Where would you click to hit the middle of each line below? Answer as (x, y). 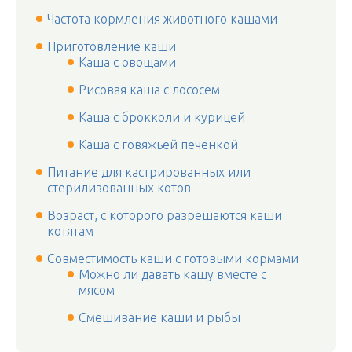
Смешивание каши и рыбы (159, 317)
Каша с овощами (127, 62)
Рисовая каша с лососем (149, 90)
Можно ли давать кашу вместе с (172, 274)
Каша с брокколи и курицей (162, 117)
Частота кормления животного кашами (162, 19)
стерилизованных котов (119, 188)
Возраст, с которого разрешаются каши (165, 215)
